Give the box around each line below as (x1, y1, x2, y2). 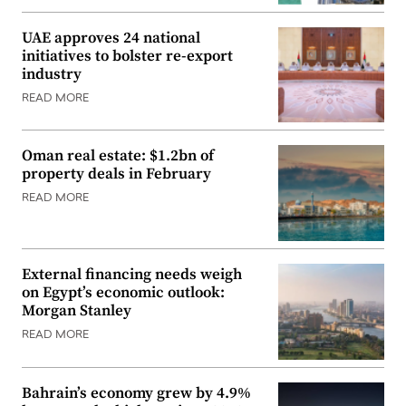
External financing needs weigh (22, 264, 242, 285)
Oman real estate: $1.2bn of (22, 146, 214, 167)
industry (22, 63, 82, 84)
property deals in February (22, 164, 211, 185)
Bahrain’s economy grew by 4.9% (22, 382, 251, 403)
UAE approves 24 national (22, 27, 200, 48)
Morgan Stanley (22, 300, 131, 321)
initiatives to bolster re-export (22, 45, 233, 66)
